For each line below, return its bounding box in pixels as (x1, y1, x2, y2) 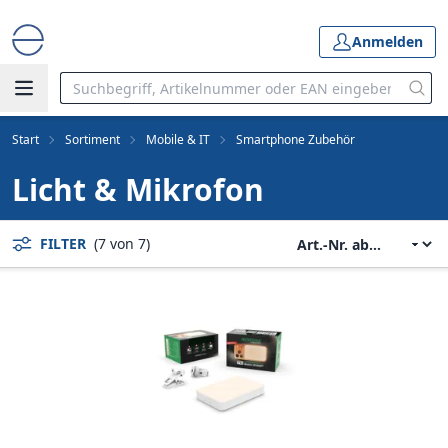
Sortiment (65, 131, 120, 148)
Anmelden (352, 32, 423, 51)
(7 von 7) (94, 234, 150, 253)
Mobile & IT (146, 131, 210, 148)
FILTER (40, 234, 86, 253)
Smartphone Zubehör (236, 131, 355, 148)
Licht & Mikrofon (12, 169, 264, 210)
